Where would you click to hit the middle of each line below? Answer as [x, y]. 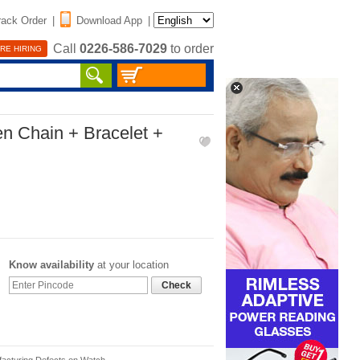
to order [190, 49]
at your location [131, 265]
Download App [109, 20]
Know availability [51, 265]
